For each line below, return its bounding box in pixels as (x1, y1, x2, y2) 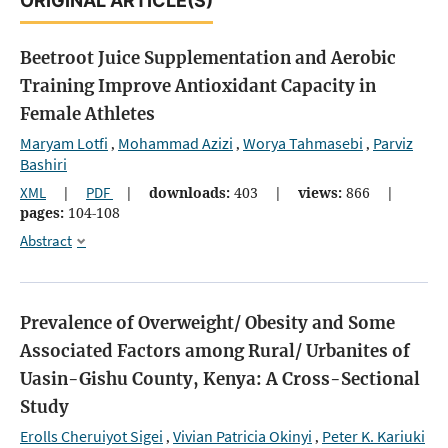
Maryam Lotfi (20, 132, 108, 153)
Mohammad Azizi (118, 132, 233, 153)
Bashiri (20, 153, 67, 174)
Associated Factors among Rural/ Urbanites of (20, 340, 410, 363)
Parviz (373, 132, 413, 153)
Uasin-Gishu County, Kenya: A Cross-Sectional (20, 368, 420, 391)
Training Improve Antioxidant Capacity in (20, 74, 376, 97)
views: (298, 182, 342, 202)
